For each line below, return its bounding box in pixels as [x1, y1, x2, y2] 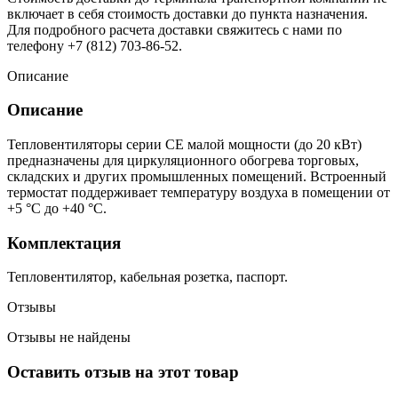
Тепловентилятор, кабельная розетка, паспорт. [7, 269, 288, 285]
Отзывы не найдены [7, 330, 131, 346]
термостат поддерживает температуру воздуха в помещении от [7, 184, 390, 200]
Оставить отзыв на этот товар [7, 362, 239, 382]
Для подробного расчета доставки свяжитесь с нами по [7, 21, 342, 37]
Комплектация [7, 233, 121, 252]
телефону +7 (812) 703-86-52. [7, 37, 182, 53]
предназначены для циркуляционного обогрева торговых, [7, 152, 359, 168]
